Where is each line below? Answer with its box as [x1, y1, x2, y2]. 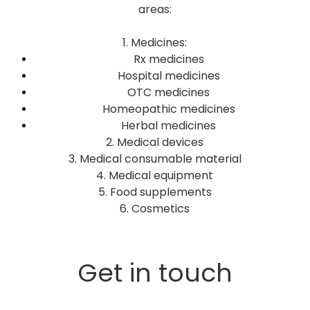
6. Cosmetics [120, 201, 190, 217]
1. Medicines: [122, 35, 188, 51]
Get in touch [77, 255, 232, 291]
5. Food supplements [98, 184, 212, 200]
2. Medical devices [106, 134, 204, 150]
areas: [138, 1, 172, 17]
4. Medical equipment [96, 167, 214, 183]
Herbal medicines [121, 118, 217, 134]
